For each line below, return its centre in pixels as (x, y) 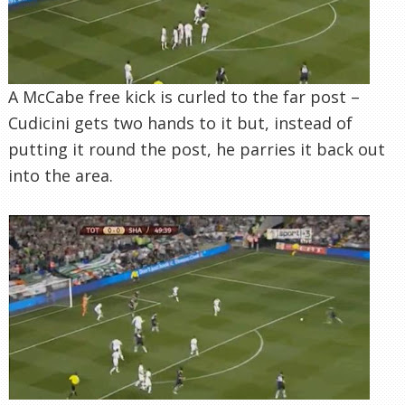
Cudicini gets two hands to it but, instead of (180, 122)
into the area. (61, 175)
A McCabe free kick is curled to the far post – (184, 96)
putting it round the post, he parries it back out (197, 149)
